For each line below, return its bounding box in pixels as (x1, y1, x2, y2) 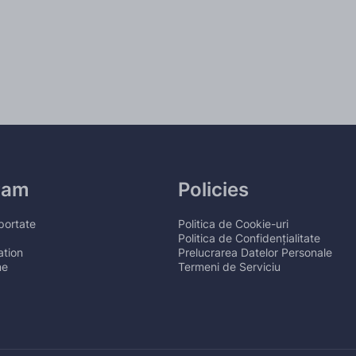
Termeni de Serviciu (178, 260, 281, 274)
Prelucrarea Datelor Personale (178, 246, 332, 260)
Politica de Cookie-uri (178, 217, 288, 231)
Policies (178, 178, 249, 202)
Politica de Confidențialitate (178, 231, 320, 246)
